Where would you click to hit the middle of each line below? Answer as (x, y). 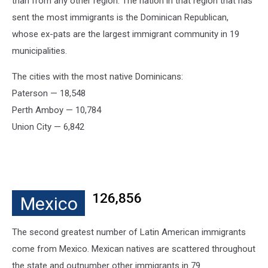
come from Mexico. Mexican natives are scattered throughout (134, 249)
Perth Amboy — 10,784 (57, 110)
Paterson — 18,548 (49, 94)
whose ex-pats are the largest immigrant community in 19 (126, 34)
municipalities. (39, 51)
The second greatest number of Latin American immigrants (129, 232)
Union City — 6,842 (48, 127)
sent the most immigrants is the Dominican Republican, (120, 18)
